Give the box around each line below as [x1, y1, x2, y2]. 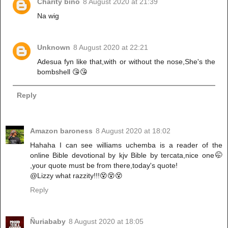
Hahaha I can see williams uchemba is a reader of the [30, 140, 222, 149]
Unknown [37, 43, 71, 52]
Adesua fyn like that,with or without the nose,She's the [37, 58, 215, 66]
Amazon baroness [30, 126, 93, 135]
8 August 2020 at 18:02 [96, 126, 170, 135]
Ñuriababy [30, 217, 66, 225]
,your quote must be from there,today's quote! [30, 161, 178, 169]
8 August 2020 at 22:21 [73, 43, 149, 52]
